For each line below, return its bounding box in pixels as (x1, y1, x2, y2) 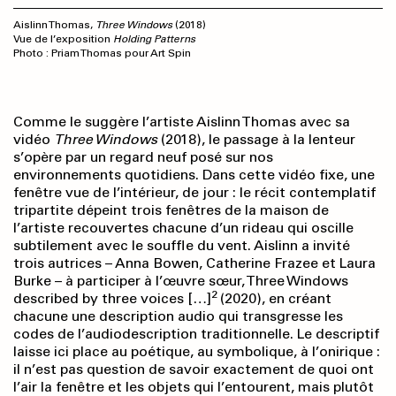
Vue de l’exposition (13, 33, 113, 46)
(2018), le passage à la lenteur (157, 131, 355, 148)
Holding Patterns (113, 33, 195, 46)
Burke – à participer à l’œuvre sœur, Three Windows (13, 272, 348, 290)
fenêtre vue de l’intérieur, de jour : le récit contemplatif (13, 184, 376, 202)
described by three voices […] (13, 290, 211, 308)
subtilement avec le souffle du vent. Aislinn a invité (13, 237, 350, 255)
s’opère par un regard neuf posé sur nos (13, 148, 273, 166)
